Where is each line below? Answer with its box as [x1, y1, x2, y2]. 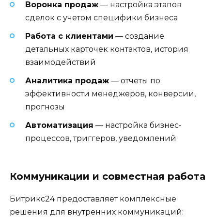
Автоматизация [25, 121, 93, 130]
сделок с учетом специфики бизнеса [25, 13, 178, 22]
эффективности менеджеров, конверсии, [25, 89, 196, 99]
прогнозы [25, 102, 65, 112]
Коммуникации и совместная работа [10, 170, 205, 182]
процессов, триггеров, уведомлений [25, 134, 176, 143]
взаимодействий [25, 57, 96, 67]
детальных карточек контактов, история [25, 44, 188, 54]
